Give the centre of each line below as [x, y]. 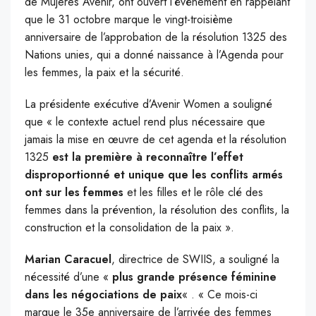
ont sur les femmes [76, 193]
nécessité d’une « [68, 277]
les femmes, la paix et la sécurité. [104, 73]
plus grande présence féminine [194, 277]
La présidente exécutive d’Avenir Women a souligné [148, 104]
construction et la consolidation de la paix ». [129, 228]
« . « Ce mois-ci [220, 295]
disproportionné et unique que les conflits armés [154, 175]
